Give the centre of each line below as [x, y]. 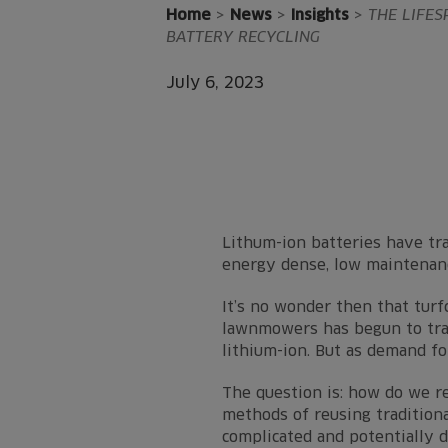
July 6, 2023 [215, 82]
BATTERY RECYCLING [243, 36]
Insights [320, 15]
